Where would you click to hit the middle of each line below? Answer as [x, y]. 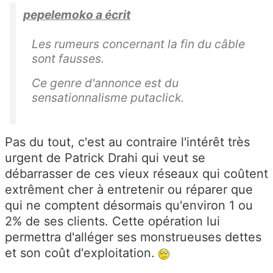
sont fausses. [69, 59]
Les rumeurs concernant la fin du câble [138, 44]
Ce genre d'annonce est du [105, 83]
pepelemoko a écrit [77, 15]
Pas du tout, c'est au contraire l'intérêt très [127, 142]
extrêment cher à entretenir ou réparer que [129, 190]
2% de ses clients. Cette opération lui [112, 222]
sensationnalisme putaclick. [108, 98]
